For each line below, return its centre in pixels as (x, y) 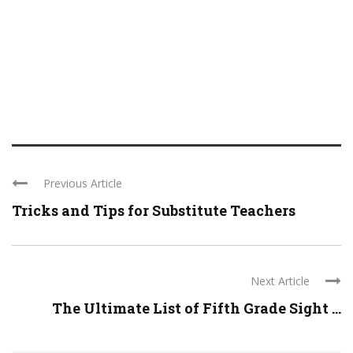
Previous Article (83, 183)
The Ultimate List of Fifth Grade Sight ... (197, 308)
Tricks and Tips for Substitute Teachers (154, 210)
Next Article (280, 281)
